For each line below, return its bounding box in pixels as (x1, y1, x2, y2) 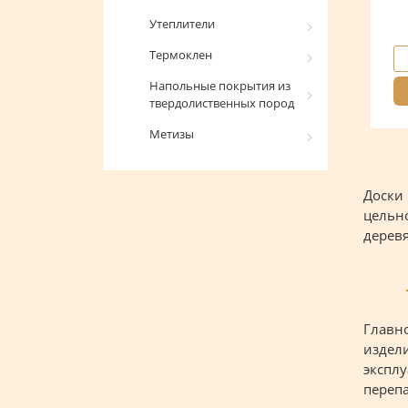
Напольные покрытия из (149, 77, 291, 94)
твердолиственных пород (149, 95, 294, 111)
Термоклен (149, 46, 212, 63)
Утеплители (149, 15, 215, 32)
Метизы (149, 126, 194, 142)
